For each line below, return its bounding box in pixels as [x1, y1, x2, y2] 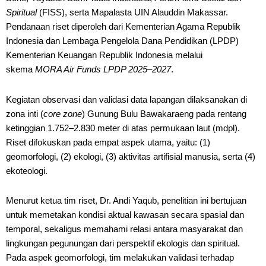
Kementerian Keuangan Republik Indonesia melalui [6, 50, 202, 61]
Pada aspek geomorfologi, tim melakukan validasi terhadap [6, 252, 234, 262]
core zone [43, 108, 82, 119]
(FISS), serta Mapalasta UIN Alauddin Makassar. [37, 7, 228, 18]
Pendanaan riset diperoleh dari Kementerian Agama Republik [6, 21, 240, 32]
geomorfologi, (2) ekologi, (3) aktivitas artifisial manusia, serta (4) [6, 151, 255, 161]
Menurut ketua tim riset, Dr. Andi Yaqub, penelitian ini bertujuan [6, 195, 246, 205]
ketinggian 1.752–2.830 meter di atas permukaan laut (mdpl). [6, 122, 240, 133]
